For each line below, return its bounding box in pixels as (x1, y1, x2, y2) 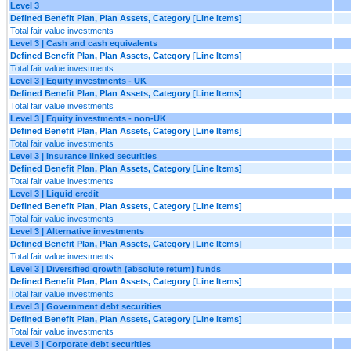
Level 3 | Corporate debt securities (10, 338, 151, 349)
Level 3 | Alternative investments (10, 226, 144, 236)
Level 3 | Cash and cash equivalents (10, 38, 157, 48)
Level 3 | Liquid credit (10, 188, 99, 198)
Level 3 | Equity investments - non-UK (10, 113, 166, 123)
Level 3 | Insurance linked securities (10, 150, 157, 161)
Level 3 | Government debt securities (10, 301, 161, 311)
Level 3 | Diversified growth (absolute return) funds (10, 263, 221, 273)
